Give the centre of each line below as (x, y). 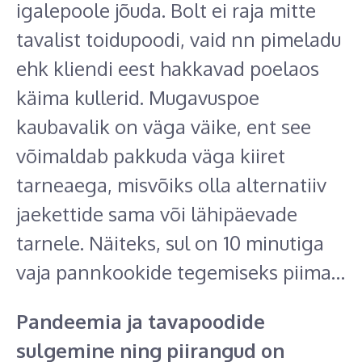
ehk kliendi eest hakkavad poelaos (168, 69)
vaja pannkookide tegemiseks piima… (181, 272)
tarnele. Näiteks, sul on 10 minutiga (170, 243)
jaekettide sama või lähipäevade (157, 214)
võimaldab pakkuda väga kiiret (151, 156)
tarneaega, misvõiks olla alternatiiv (171, 185)
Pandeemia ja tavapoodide (141, 322)
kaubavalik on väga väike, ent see (164, 127)
